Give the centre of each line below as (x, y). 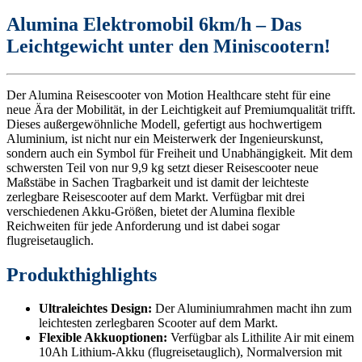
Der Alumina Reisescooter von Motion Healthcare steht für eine (168, 95)
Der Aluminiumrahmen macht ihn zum (252, 309)
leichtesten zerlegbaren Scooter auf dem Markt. (158, 323)
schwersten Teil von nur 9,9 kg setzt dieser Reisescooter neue (162, 167)
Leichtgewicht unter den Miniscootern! (168, 46)
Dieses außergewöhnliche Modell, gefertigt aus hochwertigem (164, 124)
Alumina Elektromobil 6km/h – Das (154, 24)
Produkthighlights (82, 274)
